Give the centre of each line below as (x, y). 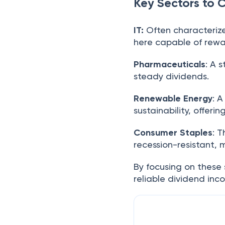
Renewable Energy (173, 98)
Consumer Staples (173, 133)
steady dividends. (172, 76)
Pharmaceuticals (170, 64)
